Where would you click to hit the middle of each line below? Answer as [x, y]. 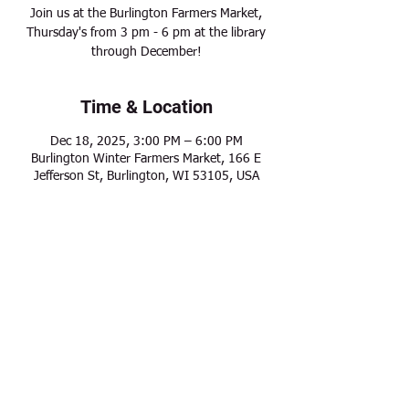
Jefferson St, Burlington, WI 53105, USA [146, 177]
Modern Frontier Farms [144, 387]
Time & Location [146, 107]
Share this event [146, 278]
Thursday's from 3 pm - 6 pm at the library [146, 33]
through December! [146, 52]
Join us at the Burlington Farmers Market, [146, 14]
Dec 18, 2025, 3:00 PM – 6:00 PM [146, 142]
